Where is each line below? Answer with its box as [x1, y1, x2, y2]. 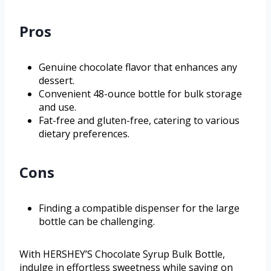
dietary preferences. [39, 127, 129, 141]
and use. [39, 100, 76, 114]
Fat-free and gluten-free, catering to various [39, 114, 240, 128]
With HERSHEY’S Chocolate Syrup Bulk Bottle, [19, 247, 225, 261]
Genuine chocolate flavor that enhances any [39, 60, 237, 74]
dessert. [39, 74, 74, 88]
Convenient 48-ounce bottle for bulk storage [39, 87, 242, 101]
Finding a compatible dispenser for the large [39, 201, 240, 215]
